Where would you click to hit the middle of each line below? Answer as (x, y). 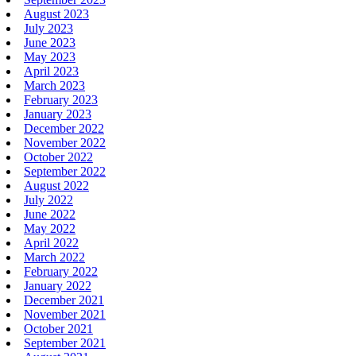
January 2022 (58, 285)
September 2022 (65, 171)
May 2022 (50, 228)
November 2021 (65, 314)
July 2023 (48, 28)
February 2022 (61, 271)
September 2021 (65, 342)
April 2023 (51, 71)
